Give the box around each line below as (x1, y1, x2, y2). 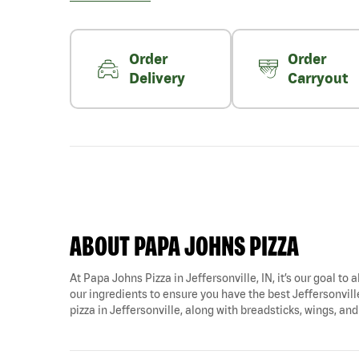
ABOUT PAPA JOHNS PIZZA (70, 230, 299, 261)
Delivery (129, 70, 186, 87)
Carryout (287, 70, 348, 87)
